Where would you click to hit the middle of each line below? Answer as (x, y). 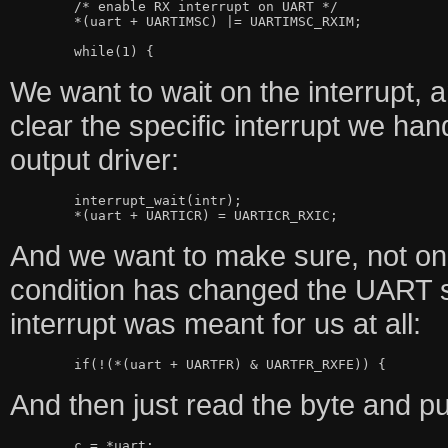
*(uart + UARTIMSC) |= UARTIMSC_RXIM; (41, 21)
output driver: (94, 159)
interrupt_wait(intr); (41, 200)
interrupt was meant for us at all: (215, 323)
